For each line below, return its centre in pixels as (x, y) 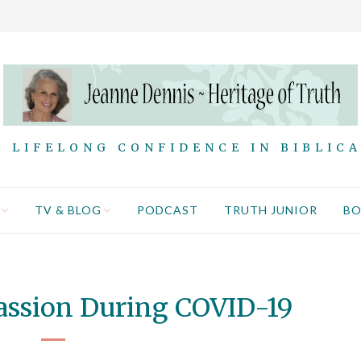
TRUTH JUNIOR (271, 210)
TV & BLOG (68, 210)
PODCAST (168, 210)
